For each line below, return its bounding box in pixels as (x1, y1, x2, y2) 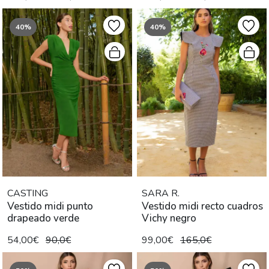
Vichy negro (142, 211, 196, 226)
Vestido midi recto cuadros (142, 199, 263, 214)
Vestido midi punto (7, 199, 93, 214)
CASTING (7, 187, 48, 201)
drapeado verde (7, 211, 79, 226)
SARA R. (142, 187, 180, 201)
